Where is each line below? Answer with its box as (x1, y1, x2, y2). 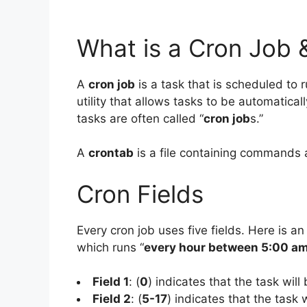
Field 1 (93, 275, 129, 289)
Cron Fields (77, 179, 204, 208)
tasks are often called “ (77, 111, 204, 125)
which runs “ (77, 240, 144, 254)
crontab (88, 146, 134, 160)
